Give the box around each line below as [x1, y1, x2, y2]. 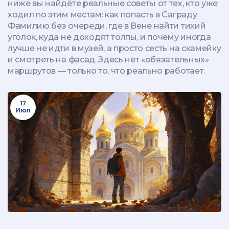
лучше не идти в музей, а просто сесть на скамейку [8, 43, 221, 53]
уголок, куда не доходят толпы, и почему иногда [8, 32, 211, 42]
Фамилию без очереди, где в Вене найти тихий [8, 21, 206, 31]
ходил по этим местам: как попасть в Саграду [8, 10, 197, 19]
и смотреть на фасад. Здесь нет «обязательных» [8, 55, 209, 64]
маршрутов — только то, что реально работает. [8, 66, 205, 76]
